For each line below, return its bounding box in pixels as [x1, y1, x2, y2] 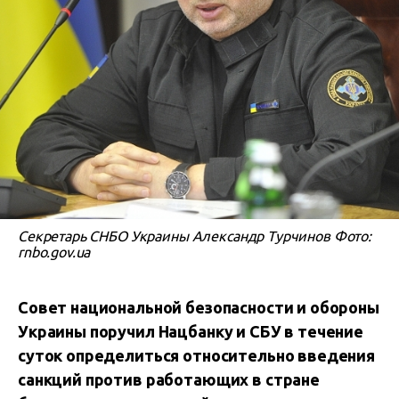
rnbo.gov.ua [18, 244, 91, 260]
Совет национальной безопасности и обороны [18, 298, 379, 316]
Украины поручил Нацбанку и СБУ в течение [18, 322, 363, 340]
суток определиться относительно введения [18, 346, 375, 364]
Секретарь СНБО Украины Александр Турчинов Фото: [18, 228, 371, 244]
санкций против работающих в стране [18, 370, 320, 388]
